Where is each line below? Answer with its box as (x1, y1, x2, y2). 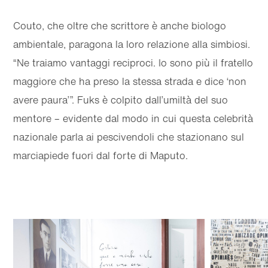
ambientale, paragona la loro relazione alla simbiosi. (13, 37, 251, 52)
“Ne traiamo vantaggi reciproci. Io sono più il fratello (13, 56, 254, 71)
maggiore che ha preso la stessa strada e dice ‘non (13, 74, 247, 89)
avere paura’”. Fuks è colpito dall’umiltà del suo (13, 93, 229, 108)
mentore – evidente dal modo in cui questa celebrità (13, 111, 254, 126)
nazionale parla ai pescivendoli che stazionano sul (13, 130, 245, 145)
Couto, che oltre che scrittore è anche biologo (13, 19, 227, 33)
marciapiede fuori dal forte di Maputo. (13, 148, 188, 163)
